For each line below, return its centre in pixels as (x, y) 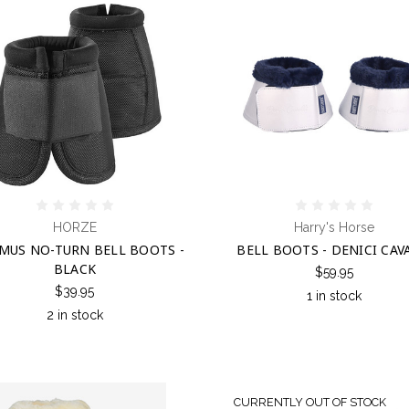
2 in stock (74, 315)
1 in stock (335, 295)
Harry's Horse (335, 227)
